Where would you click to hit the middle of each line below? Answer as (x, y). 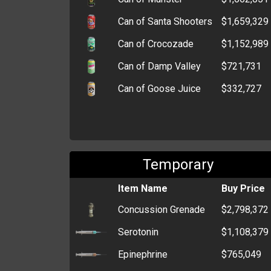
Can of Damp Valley (159, 66)
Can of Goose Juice (159, 88)
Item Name (143, 188)
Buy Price (243, 188)
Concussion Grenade (162, 209)
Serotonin (138, 232)
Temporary (178, 164)
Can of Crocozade (156, 44)
